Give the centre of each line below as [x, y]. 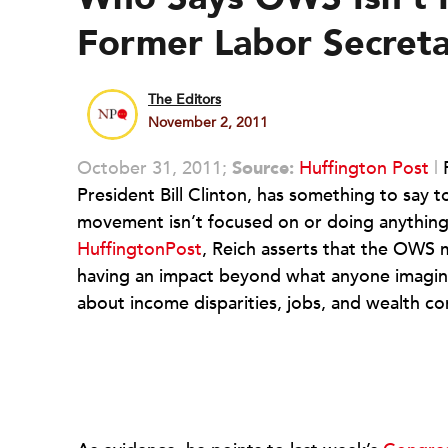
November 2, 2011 [208, 122]
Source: [263, 168]
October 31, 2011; [154, 168]
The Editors [184, 99]
